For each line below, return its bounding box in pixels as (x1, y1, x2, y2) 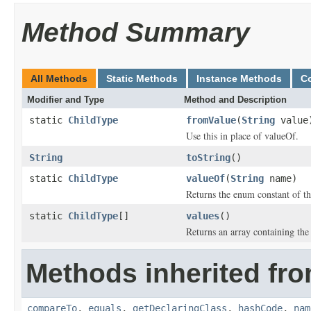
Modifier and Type (27, 94, 104, 105)
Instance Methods (196, 73, 282, 84)
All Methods (31, 73, 87, 84)
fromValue (186, 115, 236, 126)
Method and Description (184, 94, 287, 105)
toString (186, 152, 230, 163)
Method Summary (22, 17, 250, 47)
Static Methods (106, 73, 178, 84)
